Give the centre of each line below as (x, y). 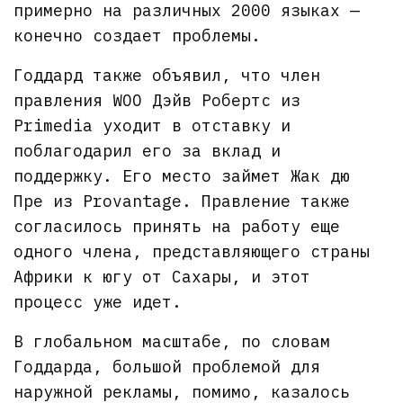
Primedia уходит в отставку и (152, 126)
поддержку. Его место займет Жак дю (182, 176)
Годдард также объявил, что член (167, 76)
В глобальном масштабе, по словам (172, 342)
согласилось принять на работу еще (177, 227)
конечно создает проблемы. (138, 36)
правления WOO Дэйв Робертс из (157, 101)
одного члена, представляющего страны (192, 252)
